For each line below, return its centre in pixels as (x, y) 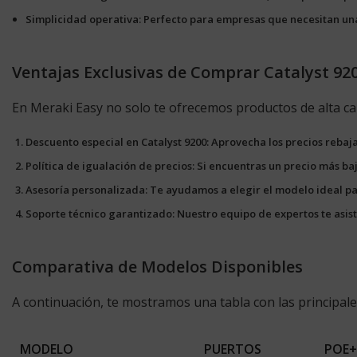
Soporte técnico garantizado (99, 214)
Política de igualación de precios (109, 166)
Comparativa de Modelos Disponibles (157, 267)
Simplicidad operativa (82, 19)
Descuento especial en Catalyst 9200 (116, 142)
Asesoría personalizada (85, 190)
